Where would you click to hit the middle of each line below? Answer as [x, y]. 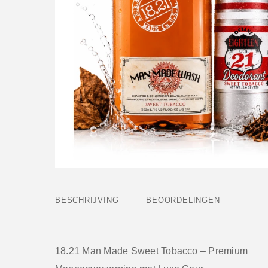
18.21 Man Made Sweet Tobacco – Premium [152, 251]
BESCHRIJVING [87, 200]
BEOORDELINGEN [183, 200]
